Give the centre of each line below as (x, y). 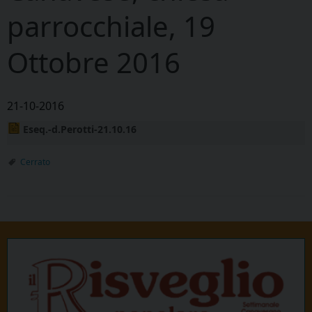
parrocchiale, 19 (111, 26)
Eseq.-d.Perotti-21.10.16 (80, 130)
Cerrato (35, 162)
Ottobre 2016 (94, 63)
